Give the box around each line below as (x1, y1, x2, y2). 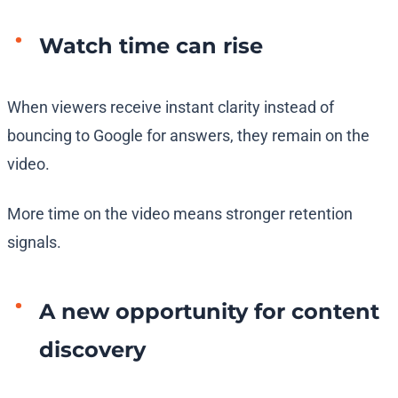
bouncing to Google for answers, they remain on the (7, 126, 370, 146)
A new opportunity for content (39, 298, 379, 325)
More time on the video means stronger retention (7, 204, 353, 224)
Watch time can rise (39, 33, 263, 60)
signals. (7, 233, 61, 252)
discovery (39, 337, 146, 363)
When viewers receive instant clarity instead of (7, 98, 334, 117)
